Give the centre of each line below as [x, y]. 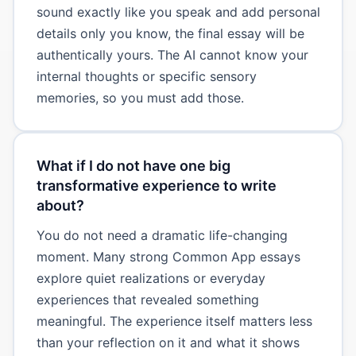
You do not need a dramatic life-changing [162, 235]
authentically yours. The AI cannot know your [172, 54]
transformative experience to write [156, 185]
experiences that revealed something [147, 299]
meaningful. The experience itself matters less [174, 321]
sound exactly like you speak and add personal [178, 12]
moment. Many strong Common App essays [168, 256]
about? [60, 205]
